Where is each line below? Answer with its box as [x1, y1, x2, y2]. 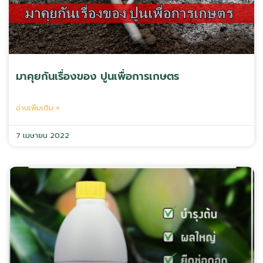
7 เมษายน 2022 [16, 130, 69, 141]
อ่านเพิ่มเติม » [16, 103, 60, 113]
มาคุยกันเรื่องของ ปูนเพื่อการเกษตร [16, 68, 179, 85]
